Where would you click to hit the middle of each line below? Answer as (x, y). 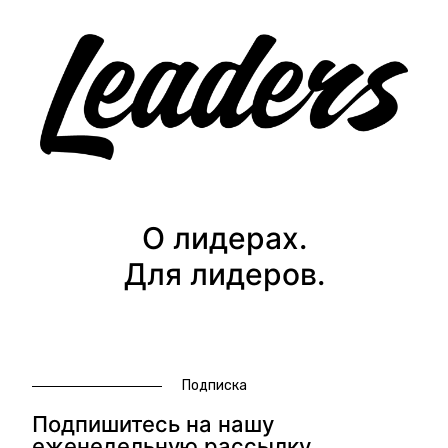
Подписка (214, 386)
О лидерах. (224, 238)
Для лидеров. (224, 274)
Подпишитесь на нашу (153, 424)
